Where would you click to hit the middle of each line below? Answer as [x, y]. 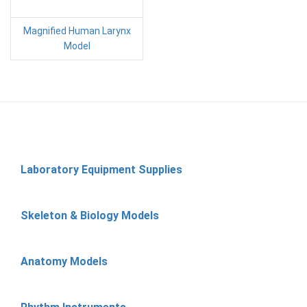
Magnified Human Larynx [77, 31]
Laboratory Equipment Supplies [101, 170]
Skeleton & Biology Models [90, 216]
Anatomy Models [64, 261]
